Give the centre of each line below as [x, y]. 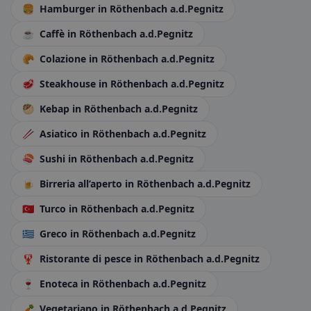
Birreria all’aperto [81, 184]
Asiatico [59, 134]
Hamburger [67, 9]
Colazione [63, 59]
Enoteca [59, 284]
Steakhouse [68, 84]
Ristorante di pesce [85, 259]
